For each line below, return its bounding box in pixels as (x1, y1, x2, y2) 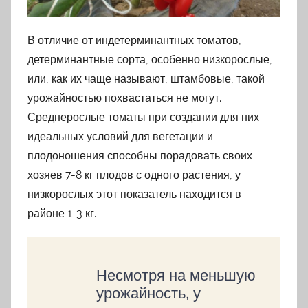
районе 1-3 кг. (27, 206, 96, 220)
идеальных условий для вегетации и (27, 129, 213, 143)
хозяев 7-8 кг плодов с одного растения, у (27, 168, 241, 181)
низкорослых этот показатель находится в (27, 187, 241, 201)
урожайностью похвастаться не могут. (27, 91, 221, 104)
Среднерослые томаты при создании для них (27, 110, 259, 124)
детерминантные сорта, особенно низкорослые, (27, 52, 272, 66)
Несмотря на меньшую (96, 265, 256, 284)
